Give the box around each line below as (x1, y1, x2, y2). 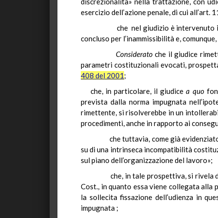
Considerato (116, 50, 153, 58)
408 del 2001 (81, 71, 124, 80)
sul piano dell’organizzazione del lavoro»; (81, 156, 213, 164)
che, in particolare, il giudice (91, 87, 186, 95)
